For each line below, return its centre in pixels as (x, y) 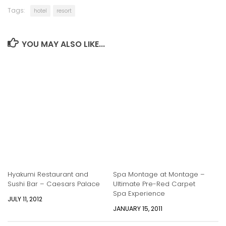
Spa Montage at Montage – (159, 175)
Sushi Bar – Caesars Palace (54, 184)
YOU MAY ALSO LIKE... (63, 44)
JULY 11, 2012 (25, 199)
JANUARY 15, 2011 (138, 209)
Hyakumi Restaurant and (48, 175)
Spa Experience (139, 194)
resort (64, 11)
